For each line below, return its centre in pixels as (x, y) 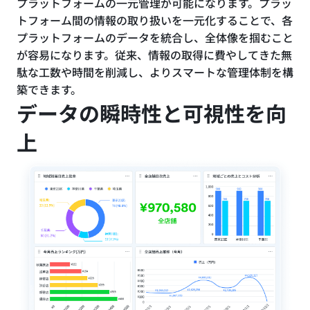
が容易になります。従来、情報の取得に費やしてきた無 (154, 54)
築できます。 (49, 89)
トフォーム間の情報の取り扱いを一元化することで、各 (155, 20)
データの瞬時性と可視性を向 (152, 112)
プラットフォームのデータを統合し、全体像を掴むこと (155, 37)
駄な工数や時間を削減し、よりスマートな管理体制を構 (155, 72)
